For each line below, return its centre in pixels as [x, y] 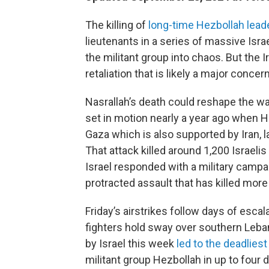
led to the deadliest [222, 243]
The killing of [117, 25]
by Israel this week [131, 243]
